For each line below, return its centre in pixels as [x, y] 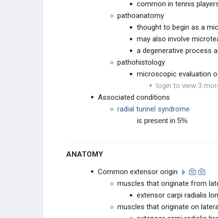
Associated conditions [134, 97]
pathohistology [141, 62]
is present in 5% [162, 120]
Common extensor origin [138, 172]
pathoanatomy [141, 16]
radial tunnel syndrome [154, 109]
